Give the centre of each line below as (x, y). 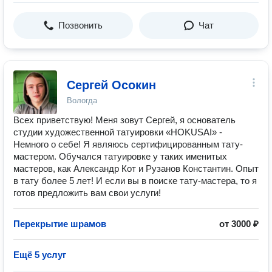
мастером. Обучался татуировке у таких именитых (120, 156)
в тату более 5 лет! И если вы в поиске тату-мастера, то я (135, 181)
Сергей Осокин (111, 85)
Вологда (82, 100)
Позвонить (80, 25)
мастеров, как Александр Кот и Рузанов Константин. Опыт (136, 168)
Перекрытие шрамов (60, 224)
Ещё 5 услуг (40, 255)
